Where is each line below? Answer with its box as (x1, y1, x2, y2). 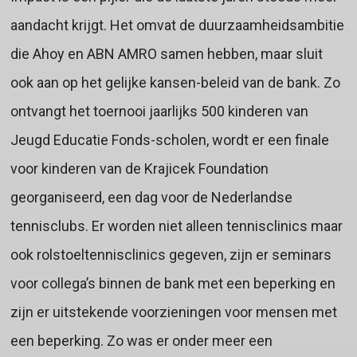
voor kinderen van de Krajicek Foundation (10, 159, 269, 177)
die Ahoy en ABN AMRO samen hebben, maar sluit (10, 45, 323, 62)
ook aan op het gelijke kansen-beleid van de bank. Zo (10, 73, 340, 91)
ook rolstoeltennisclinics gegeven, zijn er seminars (10, 245, 331, 263)
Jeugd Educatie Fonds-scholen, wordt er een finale (10, 131, 329, 148)
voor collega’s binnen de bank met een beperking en (10, 274, 335, 292)
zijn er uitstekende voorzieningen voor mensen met (10, 303, 337, 320)
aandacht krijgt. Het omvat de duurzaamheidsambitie (10, 16, 344, 33)
